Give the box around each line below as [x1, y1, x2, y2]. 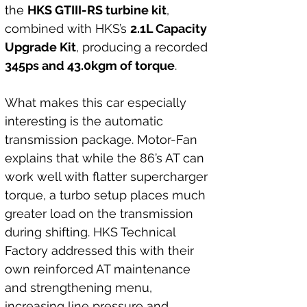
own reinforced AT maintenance [5, 262, 194, 276]
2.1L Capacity [130, 21, 210, 36]
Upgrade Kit [5, 40, 76, 54]
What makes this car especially [5, 95, 190, 110]
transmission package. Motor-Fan [5, 132, 201, 147]
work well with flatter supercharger [5, 169, 211, 184]
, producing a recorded [76, 40, 211, 54]
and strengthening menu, [5, 280, 156, 295]
